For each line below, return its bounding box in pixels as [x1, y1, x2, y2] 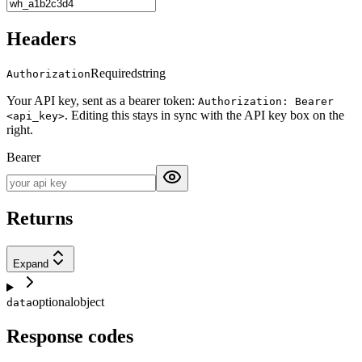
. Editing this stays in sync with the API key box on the [65, 108, 344, 123]
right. [6, 123, 33, 137]
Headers [6, 28, 76, 50]
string [137, 66, 166, 81]
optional [32, 294, 74, 309]
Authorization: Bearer [198, 95, 334, 108]
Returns [6, 208, 73, 229]
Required [90, 66, 137, 81]
